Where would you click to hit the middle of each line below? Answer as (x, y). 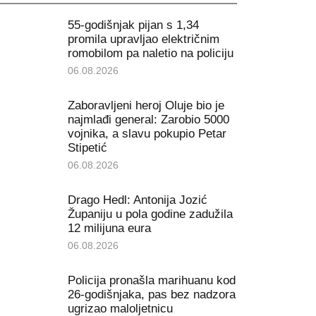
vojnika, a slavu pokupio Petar (147, 133)
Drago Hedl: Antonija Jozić (137, 200)
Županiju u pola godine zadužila (150, 214)
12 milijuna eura (109, 228)
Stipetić (87, 147)
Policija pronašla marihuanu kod (151, 280)
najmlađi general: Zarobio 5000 (148, 119)
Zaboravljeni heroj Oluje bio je (146, 105)
